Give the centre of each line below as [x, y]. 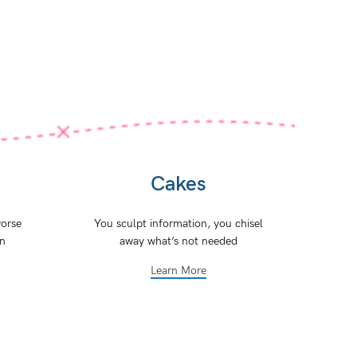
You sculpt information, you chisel [179, 224]
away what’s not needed [179, 241]
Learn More [179, 271]
